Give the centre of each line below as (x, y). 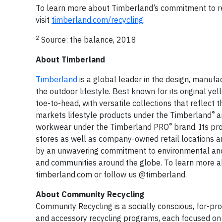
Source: (55, 40)
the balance (91, 40)
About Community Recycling (90, 194)
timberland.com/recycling (97, 20)
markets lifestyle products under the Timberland (124, 115)
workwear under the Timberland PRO (102, 127)
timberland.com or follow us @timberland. (111, 174)
